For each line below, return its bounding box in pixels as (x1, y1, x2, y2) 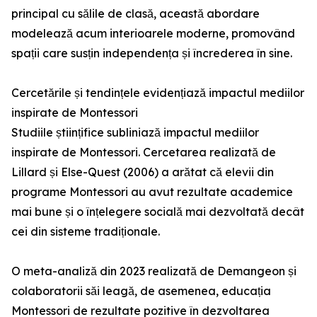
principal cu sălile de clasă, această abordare (11, 6, 260, 21)
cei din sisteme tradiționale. (11, 224, 160, 239)
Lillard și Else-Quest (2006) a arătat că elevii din (11, 165, 274, 180)
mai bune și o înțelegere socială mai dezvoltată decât (11, 204, 304, 219)
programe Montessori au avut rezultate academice (11, 185, 293, 200)
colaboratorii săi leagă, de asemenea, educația (11, 284, 271, 299)
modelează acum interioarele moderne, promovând (11, 26, 295, 41)
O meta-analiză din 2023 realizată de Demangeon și (11, 264, 296, 279)
